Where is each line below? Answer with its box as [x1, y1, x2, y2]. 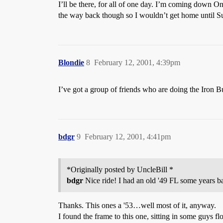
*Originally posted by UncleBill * [67, 165, 173, 174]
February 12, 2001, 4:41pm [85, 132, 171, 141]
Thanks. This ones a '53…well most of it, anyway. [58, 201, 216, 210]
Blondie [58, 58, 84, 67]
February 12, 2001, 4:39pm [94, 58, 180, 67]
